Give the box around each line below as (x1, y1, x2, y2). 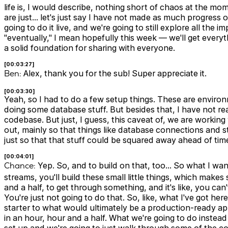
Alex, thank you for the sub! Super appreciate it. (21, 68, 207, 79)
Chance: (4, 160, 36, 172)
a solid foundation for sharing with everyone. (4, 43, 175, 53)
